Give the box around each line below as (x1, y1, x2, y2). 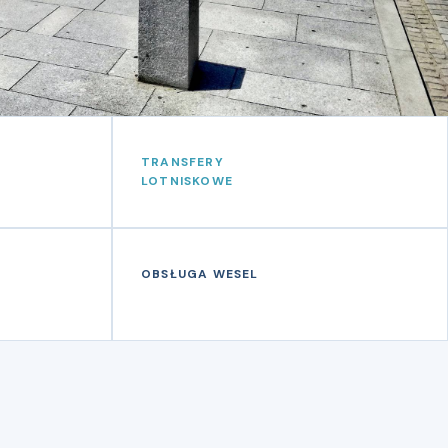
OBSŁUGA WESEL (141, 266, 259, 282)
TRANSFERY (141, 154, 224, 170)
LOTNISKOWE (141, 173, 233, 189)
